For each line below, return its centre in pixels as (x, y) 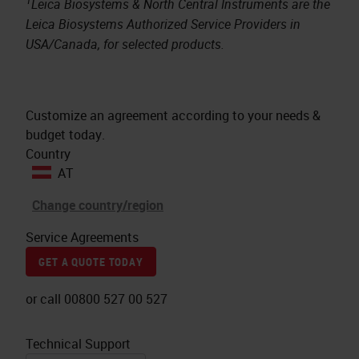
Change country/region (98, 206)
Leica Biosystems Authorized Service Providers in (163, 24)
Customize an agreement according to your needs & (173, 116)
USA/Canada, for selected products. (125, 44)
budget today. (65, 135)
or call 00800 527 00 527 (97, 299)
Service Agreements (82, 238)
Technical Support (78, 344)
